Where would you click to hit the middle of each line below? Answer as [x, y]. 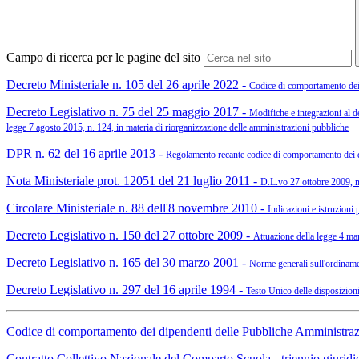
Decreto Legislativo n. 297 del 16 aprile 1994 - [126, 290]
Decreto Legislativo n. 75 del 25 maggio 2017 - [128, 112]
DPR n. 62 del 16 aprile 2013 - [86, 154]
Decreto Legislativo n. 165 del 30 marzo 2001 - [128, 263]
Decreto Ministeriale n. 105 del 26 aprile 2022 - [128, 85]
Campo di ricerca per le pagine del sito [103, 58]
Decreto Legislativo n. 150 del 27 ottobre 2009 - [130, 236]
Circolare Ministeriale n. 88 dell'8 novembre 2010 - [137, 208]
